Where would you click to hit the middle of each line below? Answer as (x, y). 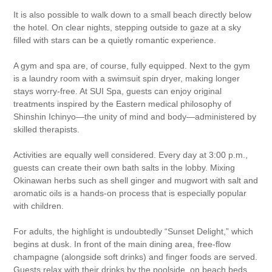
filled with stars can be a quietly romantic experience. (115, 40)
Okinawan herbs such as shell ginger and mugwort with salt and (136, 180)
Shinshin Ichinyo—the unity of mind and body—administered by (135, 117)
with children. (39, 206)
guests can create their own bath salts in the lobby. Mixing (124, 168)
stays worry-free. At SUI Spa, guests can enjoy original (118, 91)
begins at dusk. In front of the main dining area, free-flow (122, 244)
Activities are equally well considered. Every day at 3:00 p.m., (131, 155)
